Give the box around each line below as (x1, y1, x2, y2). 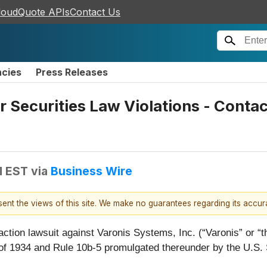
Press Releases (36, 66, 108, 78)
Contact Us (70, 6, 120, 18)
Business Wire (51, 163, 132, 178)
